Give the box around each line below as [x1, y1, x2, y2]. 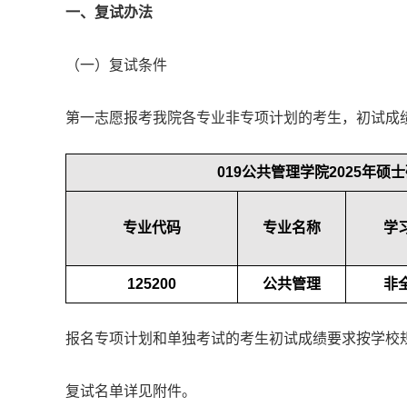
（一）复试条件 [65, 57, 167, 74]
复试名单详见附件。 [65, 383, 196, 400]
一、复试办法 [65, 5, 153, 21]
